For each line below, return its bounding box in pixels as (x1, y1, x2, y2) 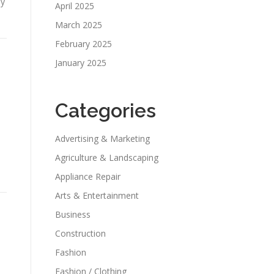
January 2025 (55, 57, 106, 68)
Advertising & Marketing (55, 133, 150, 144)
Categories (55, 99, 156, 122)
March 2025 (55, 19, 102, 31)
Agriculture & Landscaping (55, 152, 158, 163)
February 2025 (55, 38, 112, 50)
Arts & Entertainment (55, 190, 139, 201)
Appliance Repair (55, 171, 120, 182)
